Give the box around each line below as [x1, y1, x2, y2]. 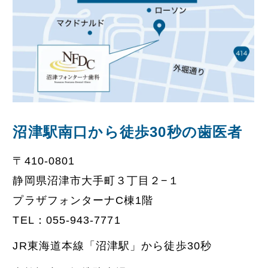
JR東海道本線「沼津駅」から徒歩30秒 [13, 240, 212, 252]
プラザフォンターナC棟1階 [13, 194, 154, 206]
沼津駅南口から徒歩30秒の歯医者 [13, 124, 243, 141]
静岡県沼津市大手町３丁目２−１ [13, 174, 180, 187]
